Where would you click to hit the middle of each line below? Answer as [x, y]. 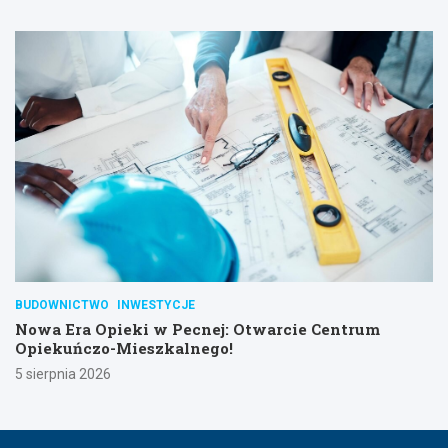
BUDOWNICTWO [62, 304]
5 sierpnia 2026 [63, 373]
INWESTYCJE [156, 304]
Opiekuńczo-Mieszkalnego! [124, 347]
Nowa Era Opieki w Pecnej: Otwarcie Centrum [197, 328]
